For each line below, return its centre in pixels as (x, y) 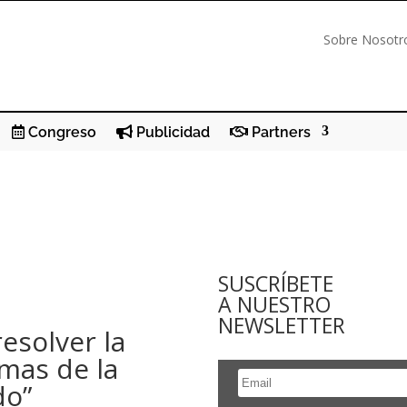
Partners (279, 132)
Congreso (60, 132)
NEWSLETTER (282, 326)
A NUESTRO (275, 305)
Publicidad (171, 132)
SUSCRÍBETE (276, 284)
